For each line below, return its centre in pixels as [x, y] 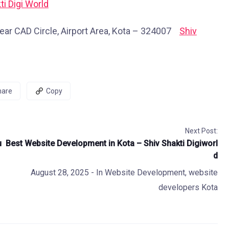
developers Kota [188, 187]
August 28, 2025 [61, 173]
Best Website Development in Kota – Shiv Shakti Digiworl [111, 143]
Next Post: [201, 131]
